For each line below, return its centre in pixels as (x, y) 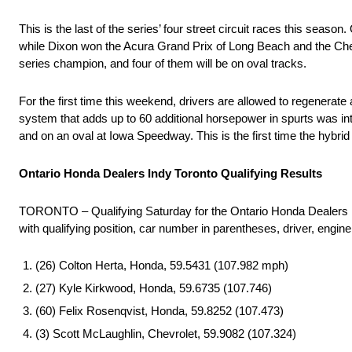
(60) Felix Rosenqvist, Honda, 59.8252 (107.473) (159, 311)
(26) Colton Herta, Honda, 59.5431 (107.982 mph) (162, 266)
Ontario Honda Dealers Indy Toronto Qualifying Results (170, 174)
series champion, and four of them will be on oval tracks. (163, 64)
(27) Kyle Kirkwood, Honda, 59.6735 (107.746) (154, 288)
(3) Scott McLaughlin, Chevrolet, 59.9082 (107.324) (166, 334)
